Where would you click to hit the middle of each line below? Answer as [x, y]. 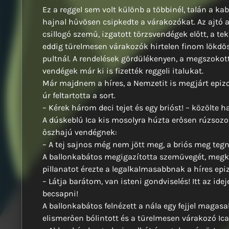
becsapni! [60, 193]
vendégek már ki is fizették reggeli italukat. [123, 71]
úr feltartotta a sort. [79, 95]
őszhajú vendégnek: [80, 132]
